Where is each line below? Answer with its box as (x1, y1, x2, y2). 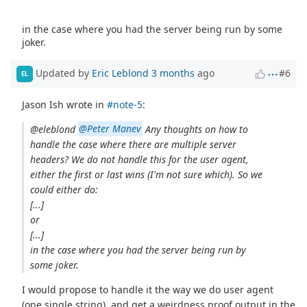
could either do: (29, 182, 98, 196)
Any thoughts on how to (142, 122, 248, 136)
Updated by (33, 66, 92, 79)
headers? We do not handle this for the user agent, (29, 152, 249, 166)
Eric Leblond (92, 66, 149, 79)
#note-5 (107, 97, 143, 111)
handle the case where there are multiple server (29, 137, 236, 151)
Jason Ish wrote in (22, 97, 108, 111)
